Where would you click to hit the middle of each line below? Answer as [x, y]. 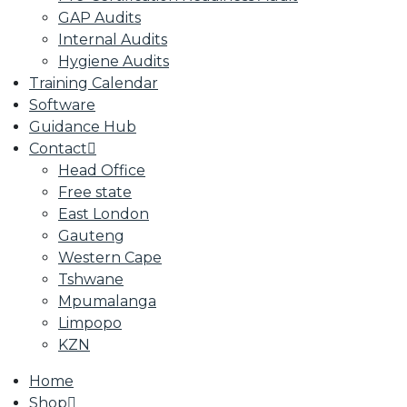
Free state [95, 192]
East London [104, 214]
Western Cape [110, 258]
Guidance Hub [83, 127]
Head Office [102, 170]
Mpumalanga [107, 301]
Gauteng [91, 236]
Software [62, 105]
